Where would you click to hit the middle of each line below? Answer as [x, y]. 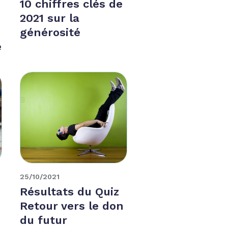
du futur [44, 220]
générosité [50, 32]
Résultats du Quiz [70, 191]
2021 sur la [50, 18]
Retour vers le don [72, 206]
